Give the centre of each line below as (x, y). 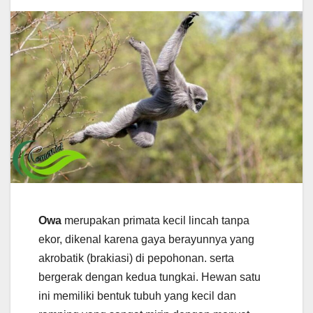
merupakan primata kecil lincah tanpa (155, 220)
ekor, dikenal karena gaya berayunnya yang (146, 239)
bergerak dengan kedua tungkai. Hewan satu (150, 277)
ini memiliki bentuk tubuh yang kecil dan (137, 296)
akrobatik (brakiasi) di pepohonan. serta (136, 258)
